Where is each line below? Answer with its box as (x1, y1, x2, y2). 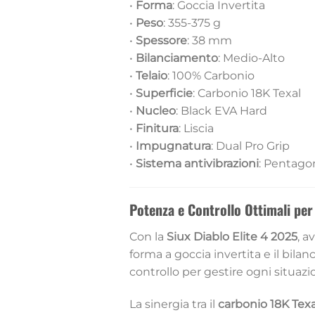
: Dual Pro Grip (210, 139, 290, 153)
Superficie (135, 86, 193, 101)
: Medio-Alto (217, 51, 285, 65)
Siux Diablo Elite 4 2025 (166, 229, 297, 243)
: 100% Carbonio (167, 69, 255, 83)
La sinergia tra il (129, 297, 218, 311)
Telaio (135, 69, 167, 83)
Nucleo (135, 104, 176, 118)
